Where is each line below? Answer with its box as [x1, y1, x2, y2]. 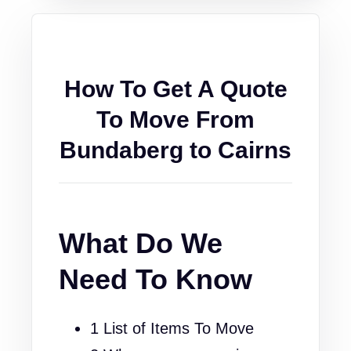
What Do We [59, 227, 223, 259]
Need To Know [59, 263, 252, 295]
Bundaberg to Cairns [60, 137, 291, 163]
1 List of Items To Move [90, 320, 254, 337]
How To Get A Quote [63, 76, 288, 102]
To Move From [96, 107, 255, 132]
